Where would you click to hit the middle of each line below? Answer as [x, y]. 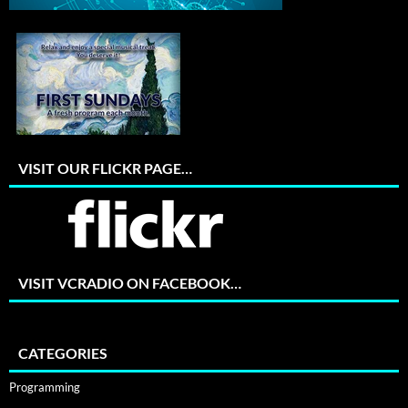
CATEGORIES [63, 352]
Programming [45, 387]
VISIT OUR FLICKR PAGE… [105, 168]
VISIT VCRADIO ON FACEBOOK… [130, 282]
